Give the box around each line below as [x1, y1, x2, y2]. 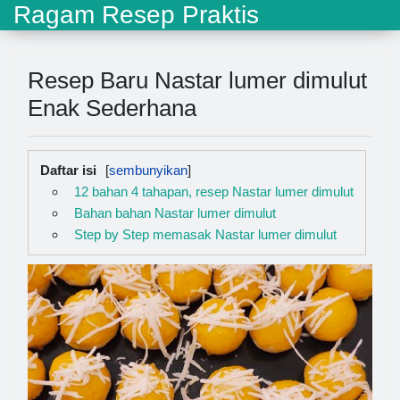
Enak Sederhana [28, 95, 196, 121]
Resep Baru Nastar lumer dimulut [28, 67, 367, 94]
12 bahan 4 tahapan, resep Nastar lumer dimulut [73, 184, 354, 199]
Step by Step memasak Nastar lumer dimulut [73, 227, 337, 242]
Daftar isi [40, 162, 96, 178]
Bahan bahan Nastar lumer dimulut [73, 205, 276, 221]
